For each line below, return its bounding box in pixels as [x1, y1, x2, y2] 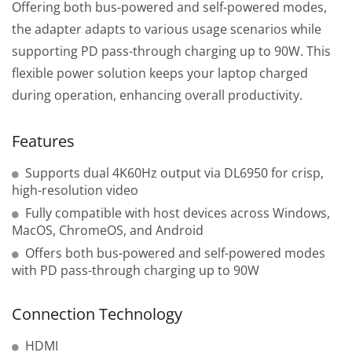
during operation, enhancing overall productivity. [12, 86, 302, 104]
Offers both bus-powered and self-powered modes [25, 244, 325, 262]
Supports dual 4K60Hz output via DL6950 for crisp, [25, 164, 324, 182]
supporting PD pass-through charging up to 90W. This [12, 42, 331, 60]
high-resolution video [12, 181, 138, 200]
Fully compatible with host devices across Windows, [25, 204, 330, 222]
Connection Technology [12, 303, 182, 325]
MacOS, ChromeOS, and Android [12, 222, 203, 240]
